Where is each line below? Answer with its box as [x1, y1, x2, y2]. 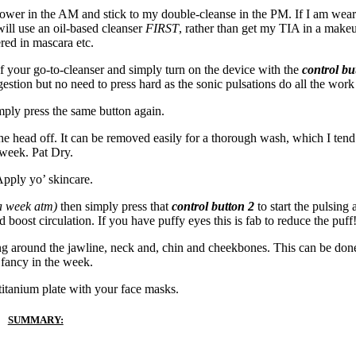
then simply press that [57, 199, 172, 213]
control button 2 [172, 199, 255, 213]
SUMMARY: [7, 313, 64, 326]
